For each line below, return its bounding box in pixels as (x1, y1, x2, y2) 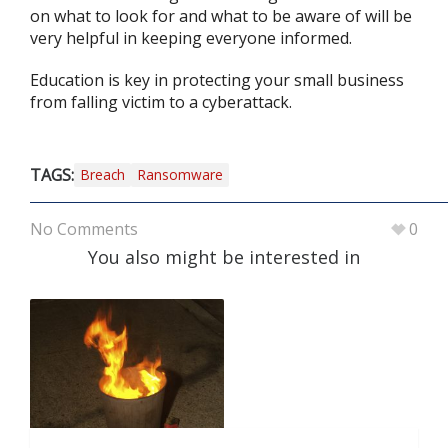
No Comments (30, 218, 138, 240)
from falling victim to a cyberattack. (30, 91, 292, 113)
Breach (80, 165, 125, 184)
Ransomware (137, 165, 223, 184)
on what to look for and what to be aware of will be (30, 5, 412, 27)
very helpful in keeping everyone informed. (30, 27, 352, 49)
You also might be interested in (88, 245, 360, 269)
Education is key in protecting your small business (30, 69, 404, 91)
